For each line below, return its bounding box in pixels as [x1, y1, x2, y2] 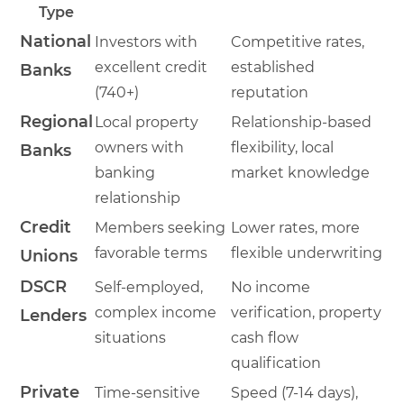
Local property [95, 113, 198, 131]
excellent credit [95, 58, 207, 76]
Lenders [20, 305, 87, 326]
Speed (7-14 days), [231, 383, 358, 401]
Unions [20, 245, 78, 266]
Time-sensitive [95, 383, 200, 401]
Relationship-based [231, 113, 372, 131]
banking [95, 163, 155, 181]
